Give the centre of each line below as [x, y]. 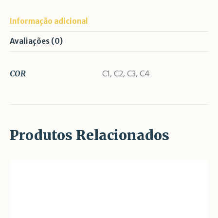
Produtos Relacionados [90, 136]
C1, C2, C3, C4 [126, 74]
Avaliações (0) [36, 41]
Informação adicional [49, 21]
